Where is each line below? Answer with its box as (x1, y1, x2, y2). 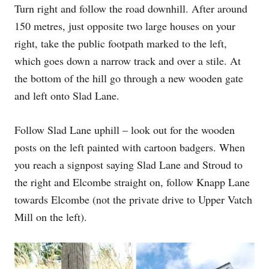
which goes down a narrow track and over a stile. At (14, 53, 241, 68)
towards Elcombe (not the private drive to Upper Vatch (14, 192, 252, 207)
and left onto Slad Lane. (14, 88, 119, 103)
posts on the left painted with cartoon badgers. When (14, 140, 245, 155)
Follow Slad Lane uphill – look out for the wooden (14, 122, 235, 138)
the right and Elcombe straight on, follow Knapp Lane (14, 175, 250, 190)
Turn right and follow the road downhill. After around (14, 1, 247, 16)
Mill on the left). (14, 210, 87, 225)
